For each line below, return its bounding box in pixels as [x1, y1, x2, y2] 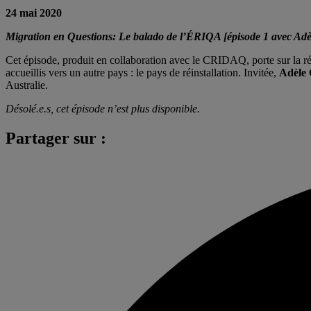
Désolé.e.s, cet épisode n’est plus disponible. [6, 102, 200, 115]
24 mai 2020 [6, 6, 62, 19]
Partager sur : [6, 128, 106, 147]
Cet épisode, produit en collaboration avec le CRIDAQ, [6, 53, 249, 66]
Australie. [6, 78, 48, 91]
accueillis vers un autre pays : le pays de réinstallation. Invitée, [6, 66, 279, 78]
